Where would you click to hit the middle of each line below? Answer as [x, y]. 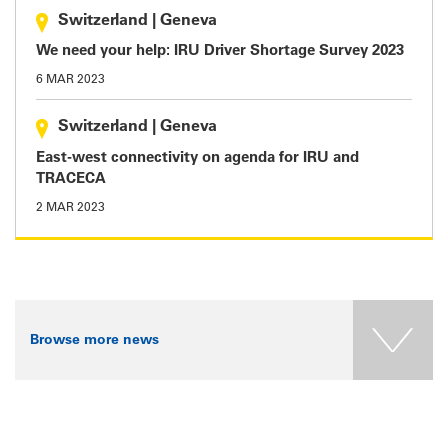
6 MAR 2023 [70, 80]
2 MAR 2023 [70, 207]
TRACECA [71, 179]
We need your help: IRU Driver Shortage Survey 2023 [220, 51]
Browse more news [94, 340]
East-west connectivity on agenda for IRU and [197, 158]
